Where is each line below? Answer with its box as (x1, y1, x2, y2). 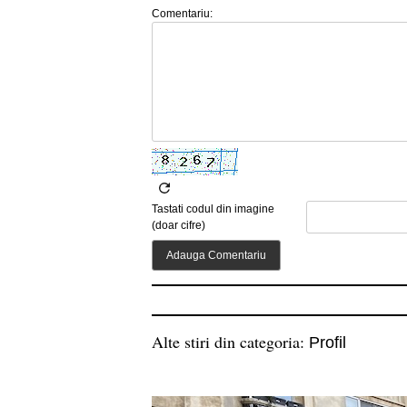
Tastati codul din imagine (152, 202, 274, 215)
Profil (309, 333, 346, 352)
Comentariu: (152, 6, 213, 20)
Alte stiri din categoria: (152, 330, 309, 352)
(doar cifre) (152, 218, 205, 232)
